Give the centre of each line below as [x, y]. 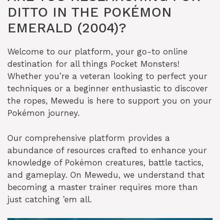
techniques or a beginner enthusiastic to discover [108, 89]
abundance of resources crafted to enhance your [107, 150]
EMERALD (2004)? [67, 28]
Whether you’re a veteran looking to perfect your [107, 76]
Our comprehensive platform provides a [89, 138]
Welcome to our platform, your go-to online [97, 52]
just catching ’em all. [50, 199]
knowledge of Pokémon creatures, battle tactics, [105, 162]
